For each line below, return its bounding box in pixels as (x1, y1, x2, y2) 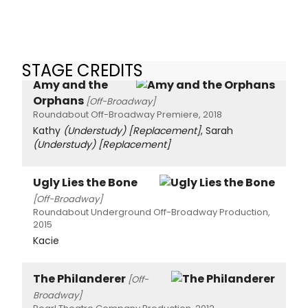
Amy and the (33, 76, 108, 93)
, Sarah (201, 123, 233, 137)
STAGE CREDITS (22, 59, 143, 82)
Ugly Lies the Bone (33, 174, 137, 190)
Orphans (33, 92, 84, 109)
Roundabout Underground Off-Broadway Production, (33, 205, 270, 219)
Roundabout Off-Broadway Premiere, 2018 (33, 107, 222, 121)
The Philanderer (33, 270, 126, 287)
